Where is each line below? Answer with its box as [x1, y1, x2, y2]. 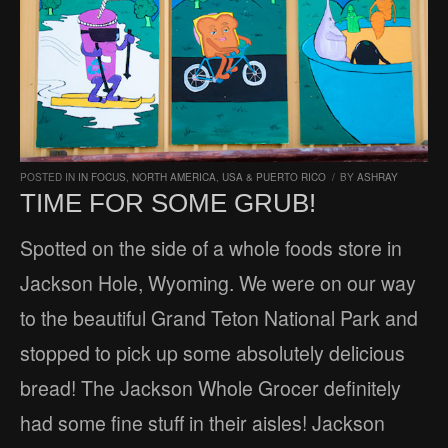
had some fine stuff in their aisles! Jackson [20, 408, 385, 437]
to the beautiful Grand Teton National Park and [20, 303, 418, 332]
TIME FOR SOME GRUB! [20, 187, 316, 218]
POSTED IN [20, 169, 78, 184]
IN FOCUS [78, 169, 126, 184]
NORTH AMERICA [132, 169, 216, 184]
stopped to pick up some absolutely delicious [20, 338, 405, 367]
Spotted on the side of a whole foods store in [20, 233, 402, 262]
